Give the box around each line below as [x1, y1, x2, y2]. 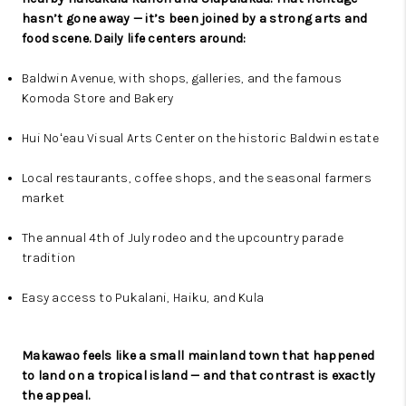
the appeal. [22, 388, 91, 404]
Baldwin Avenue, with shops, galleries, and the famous [22, 71, 342, 87]
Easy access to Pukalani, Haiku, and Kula [22, 290, 265, 306]
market [22, 190, 65, 207]
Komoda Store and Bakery [22, 91, 174, 107]
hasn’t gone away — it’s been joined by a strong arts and [22, 11, 368, 27]
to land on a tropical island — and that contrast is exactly [22, 368, 376, 384]
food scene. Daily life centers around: [22, 31, 246, 47]
